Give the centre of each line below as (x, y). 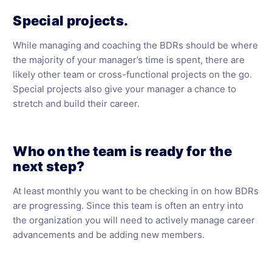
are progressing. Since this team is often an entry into (128, 206)
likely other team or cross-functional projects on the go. (133, 74)
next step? (49, 166)
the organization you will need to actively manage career (134, 220)
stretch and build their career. (76, 104)
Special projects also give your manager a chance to (125, 89)
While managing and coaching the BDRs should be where (136, 45)
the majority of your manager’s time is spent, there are (129, 60)
